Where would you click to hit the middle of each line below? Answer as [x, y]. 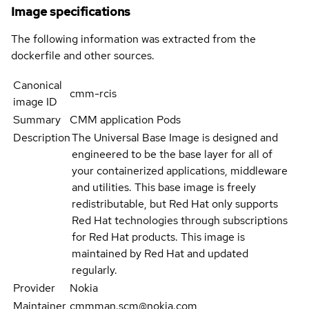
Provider [34, 288]
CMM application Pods [126, 120]
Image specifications [71, 12]
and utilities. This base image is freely [164, 188]
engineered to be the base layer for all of [172, 154]
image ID [35, 102]
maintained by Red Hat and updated [160, 254]
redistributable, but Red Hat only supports [175, 204]
